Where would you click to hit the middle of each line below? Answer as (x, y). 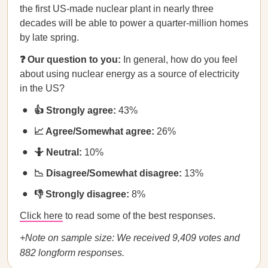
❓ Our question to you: (71, 60)
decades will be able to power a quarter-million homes (134, 23)
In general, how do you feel (180, 60)
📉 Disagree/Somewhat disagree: (109, 173)
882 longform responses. (72, 253)
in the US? (42, 88)
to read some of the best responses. (139, 216)
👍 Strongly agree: (75, 110)
